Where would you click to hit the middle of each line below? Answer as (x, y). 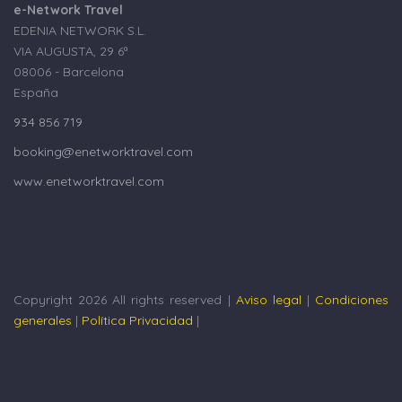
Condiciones (352, 300)
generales (43, 321)
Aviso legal (268, 300)
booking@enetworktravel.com (103, 152)
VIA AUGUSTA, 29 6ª (70, 52)
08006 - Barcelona (69, 72)
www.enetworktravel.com (89, 182)
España (36, 93)
